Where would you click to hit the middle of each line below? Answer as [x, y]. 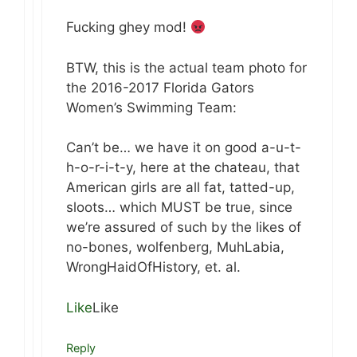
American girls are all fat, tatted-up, [180, 188]
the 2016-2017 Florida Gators [160, 87]
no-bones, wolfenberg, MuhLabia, [175, 247]
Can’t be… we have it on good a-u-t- [184, 148]
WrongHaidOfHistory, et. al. [153, 267]
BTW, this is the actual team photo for [186, 67]
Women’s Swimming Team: [151, 107]
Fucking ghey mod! [128, 27]
